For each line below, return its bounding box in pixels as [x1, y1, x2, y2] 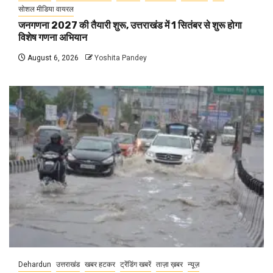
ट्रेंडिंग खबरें [120, 260, 151, 269]
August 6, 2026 [26, 53, 79, 62]
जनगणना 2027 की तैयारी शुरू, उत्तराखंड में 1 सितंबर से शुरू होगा [18, 19, 242, 31]
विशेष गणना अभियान [18, 31, 87, 43]
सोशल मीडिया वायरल [18, 4, 74, 13]
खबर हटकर [85, 260, 115, 269]
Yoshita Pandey [94, 53, 147, 62]
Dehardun [18, 260, 51, 269]
